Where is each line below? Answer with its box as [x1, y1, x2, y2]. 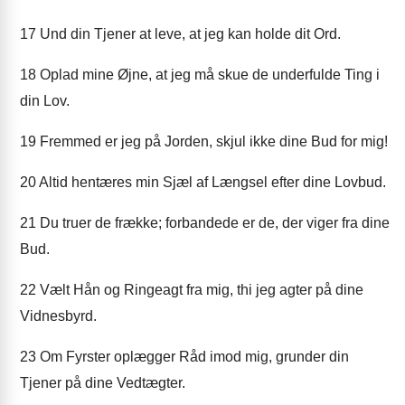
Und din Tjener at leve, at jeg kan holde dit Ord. [36, 26, 341, 42]
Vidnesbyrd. [20, 308, 97, 324]
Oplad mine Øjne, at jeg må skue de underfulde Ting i [36, 67, 380, 82]
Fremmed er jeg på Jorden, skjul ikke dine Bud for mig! [36, 134, 388, 149]
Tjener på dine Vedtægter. [20, 375, 185, 391]
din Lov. [20, 93, 70, 108]
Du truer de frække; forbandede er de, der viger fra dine [36, 215, 390, 231]
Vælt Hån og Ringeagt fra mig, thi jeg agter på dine [36, 282, 363, 297]
